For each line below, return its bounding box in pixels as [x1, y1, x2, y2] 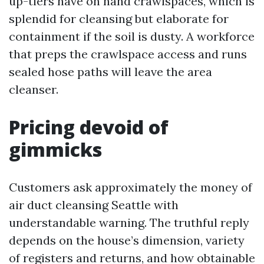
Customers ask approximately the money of [9, 180, 252, 195]
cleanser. [9, 82, 58, 97]
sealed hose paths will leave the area [9, 64, 212, 80]
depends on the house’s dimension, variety [9, 233, 245, 248]
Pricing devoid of [9, 114, 169, 140]
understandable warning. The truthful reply [9, 215, 249, 230]
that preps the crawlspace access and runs [9, 47, 247, 62]
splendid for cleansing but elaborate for [9, 11, 229, 27]
